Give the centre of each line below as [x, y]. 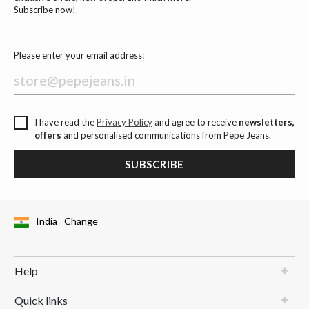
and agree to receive [196, 122]
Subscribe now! [45, 9]
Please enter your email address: [79, 55]
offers [48, 135]
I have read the [66, 122]
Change [81, 221]
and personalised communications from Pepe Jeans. [166, 135]
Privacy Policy [124, 122]
